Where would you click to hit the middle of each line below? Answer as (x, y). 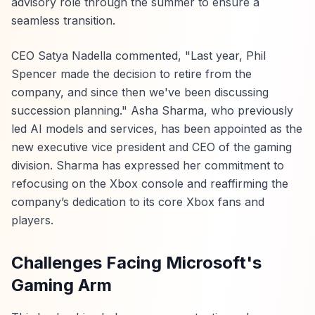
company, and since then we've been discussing (140, 92)
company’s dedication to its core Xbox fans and (138, 202)
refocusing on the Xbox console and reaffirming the (150, 184)
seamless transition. (63, 20)
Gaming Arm (62, 285)
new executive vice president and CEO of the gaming (152, 147)
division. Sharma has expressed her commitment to (148, 165)
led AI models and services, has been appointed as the (157, 129)
